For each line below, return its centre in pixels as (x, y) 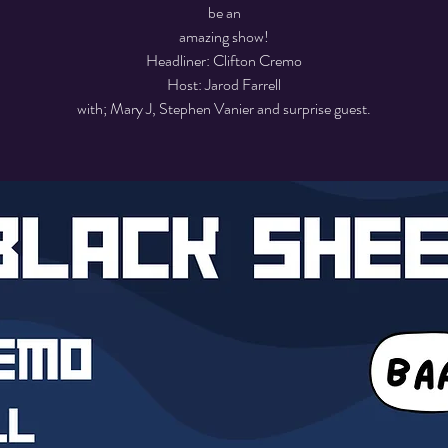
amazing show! (224, 36)
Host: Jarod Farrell (224, 84)
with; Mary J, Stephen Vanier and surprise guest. (224, 108)
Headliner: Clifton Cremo (224, 60)
